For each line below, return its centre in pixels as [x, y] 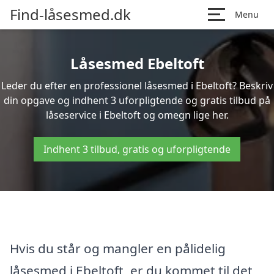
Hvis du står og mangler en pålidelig [118, 248]
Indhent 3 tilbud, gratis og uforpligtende [137, 149]
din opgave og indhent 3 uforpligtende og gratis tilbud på [137, 100]
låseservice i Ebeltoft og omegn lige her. [137, 115]
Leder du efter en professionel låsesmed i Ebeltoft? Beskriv [137, 86]
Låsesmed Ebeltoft [137, 63]
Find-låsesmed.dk [70, 14]
